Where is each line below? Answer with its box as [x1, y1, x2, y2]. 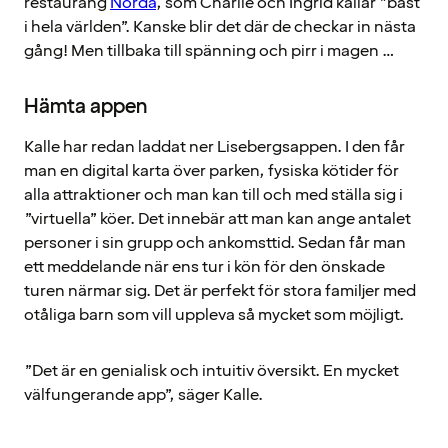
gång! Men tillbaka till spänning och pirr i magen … [24, 39, 395, 62]
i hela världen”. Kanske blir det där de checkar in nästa [24, 15, 416, 38]
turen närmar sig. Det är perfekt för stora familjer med [24, 279, 416, 302]
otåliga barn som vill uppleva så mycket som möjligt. [24, 303, 404, 326]
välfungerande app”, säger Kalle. [24, 383, 263, 406]
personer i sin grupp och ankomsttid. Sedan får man [24, 231, 406, 254]
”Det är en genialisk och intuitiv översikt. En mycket [24, 359, 399, 382]
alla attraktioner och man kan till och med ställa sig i [24, 183, 403, 206]
